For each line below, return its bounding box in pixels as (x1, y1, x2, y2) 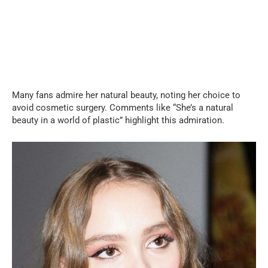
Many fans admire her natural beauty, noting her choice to (12, 90, 240, 101)
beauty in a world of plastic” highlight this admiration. (12, 115, 224, 126)
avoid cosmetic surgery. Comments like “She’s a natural (12, 102, 233, 114)
